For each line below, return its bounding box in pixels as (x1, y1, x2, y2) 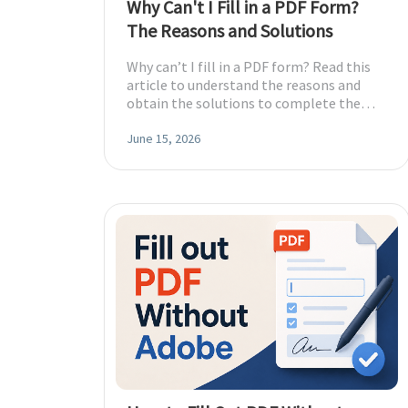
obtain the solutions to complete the (127, 94, 361, 112)
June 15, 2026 (127, 130, 200, 147)
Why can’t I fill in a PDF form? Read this (127, 57, 371, 76)
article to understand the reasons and (127, 76, 361, 94)
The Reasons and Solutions (127, 19, 332, 42)
